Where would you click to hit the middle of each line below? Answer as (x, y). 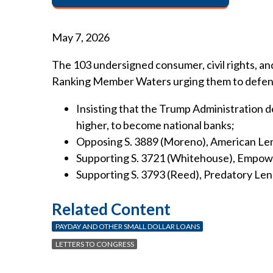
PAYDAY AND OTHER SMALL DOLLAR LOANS (127, 226)
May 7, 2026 (81, 37)
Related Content (111, 209)
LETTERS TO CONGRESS (94, 244)
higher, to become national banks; (155, 125)
